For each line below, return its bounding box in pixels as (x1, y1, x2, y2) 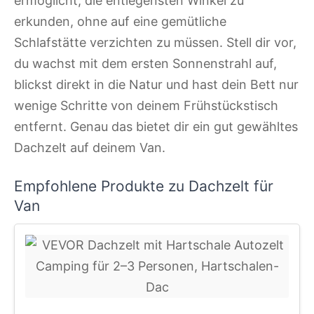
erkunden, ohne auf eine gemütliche (14, 14, 226, 29)
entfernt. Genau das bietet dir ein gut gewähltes (14, 119, 298, 135)
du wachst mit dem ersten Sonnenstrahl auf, (14, 56, 277, 71)
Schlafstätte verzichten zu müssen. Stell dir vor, (14, 35, 296, 50)
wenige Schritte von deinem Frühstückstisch (14, 98, 278, 114)
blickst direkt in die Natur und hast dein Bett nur (14, 77, 299, 93)
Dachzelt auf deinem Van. (14, 140, 165, 156)
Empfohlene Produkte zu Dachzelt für (14, 177, 273, 195)
